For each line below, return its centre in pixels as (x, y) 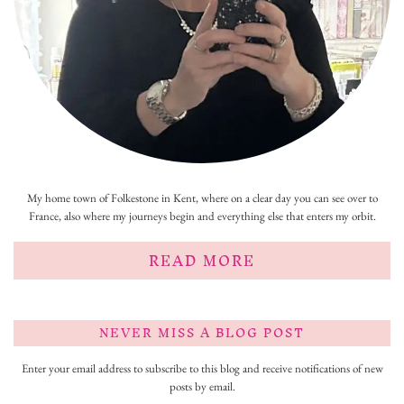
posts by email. (202, 386)
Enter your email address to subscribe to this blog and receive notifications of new (202, 368)
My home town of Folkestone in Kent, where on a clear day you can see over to (202, 197)
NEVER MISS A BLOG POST (202, 333)
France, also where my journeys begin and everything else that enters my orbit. (202, 216)
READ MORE (202, 260)
